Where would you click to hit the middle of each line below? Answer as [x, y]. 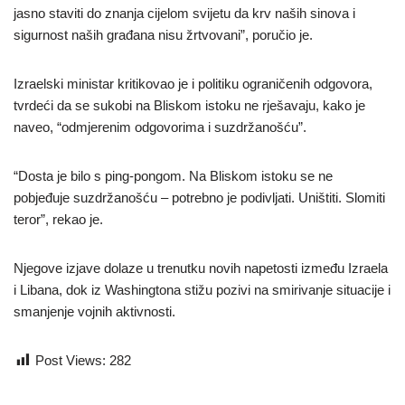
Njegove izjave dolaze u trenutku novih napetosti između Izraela [201, 268]
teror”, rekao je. [58, 219]
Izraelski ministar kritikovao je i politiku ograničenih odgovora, [193, 83]
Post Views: [71, 360]
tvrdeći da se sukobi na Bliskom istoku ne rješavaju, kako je [189, 105]
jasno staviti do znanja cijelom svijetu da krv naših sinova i [184, 13]
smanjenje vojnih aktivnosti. [94, 311]
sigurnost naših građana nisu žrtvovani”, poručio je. [163, 34]
